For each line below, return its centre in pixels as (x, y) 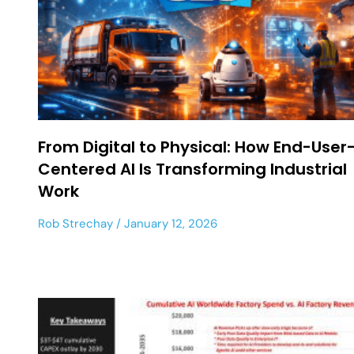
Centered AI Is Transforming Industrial (192, 169)
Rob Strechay (75, 223)
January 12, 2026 (169, 223)
